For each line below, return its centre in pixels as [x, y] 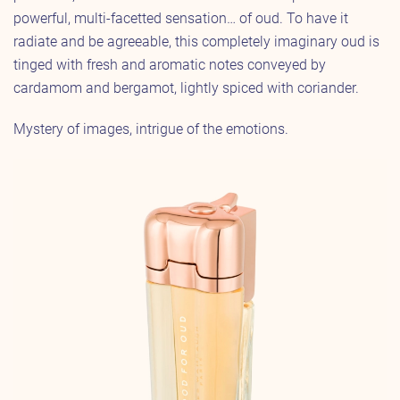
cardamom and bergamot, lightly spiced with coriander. [186, 87]
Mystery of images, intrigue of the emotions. [151, 129]
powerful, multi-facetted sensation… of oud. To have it [181, 18]
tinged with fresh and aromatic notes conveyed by [170, 64]
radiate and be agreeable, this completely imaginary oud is [196, 41]
